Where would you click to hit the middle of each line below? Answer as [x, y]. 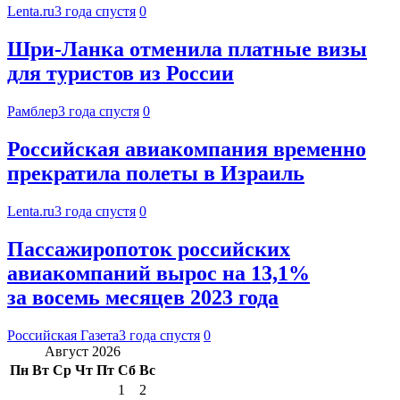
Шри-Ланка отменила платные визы [187, 50]
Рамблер [33, 112]
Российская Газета [63, 335]
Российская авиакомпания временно [187, 150]
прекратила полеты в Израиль [156, 174]
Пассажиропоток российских [149, 249]
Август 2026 [83, 351]
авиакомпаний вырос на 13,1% [158, 273]
